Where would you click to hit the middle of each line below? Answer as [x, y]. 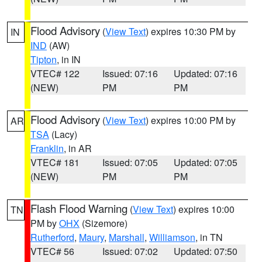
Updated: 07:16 [206, 73]
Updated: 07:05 [206, 162]
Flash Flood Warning [79, 208]
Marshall [127, 237]
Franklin [47, 148]
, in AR [78, 148]
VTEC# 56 [52, 251]
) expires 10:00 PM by [191, 120]
